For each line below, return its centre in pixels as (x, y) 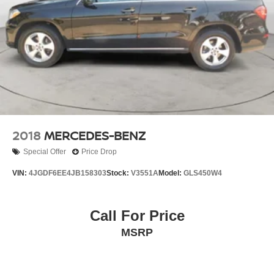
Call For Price (137, 215)
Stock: (119, 173)
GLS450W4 (203, 173)
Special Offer (45, 152)
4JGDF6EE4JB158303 (68, 173)
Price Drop (99, 152)
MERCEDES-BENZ (96, 135)
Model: (171, 173)
